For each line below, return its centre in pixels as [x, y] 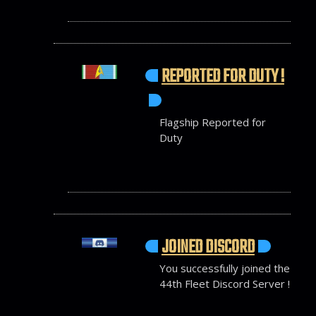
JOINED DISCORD [208, 247]
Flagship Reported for [212, 122]
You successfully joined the [224, 268]
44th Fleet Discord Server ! [224, 283]
